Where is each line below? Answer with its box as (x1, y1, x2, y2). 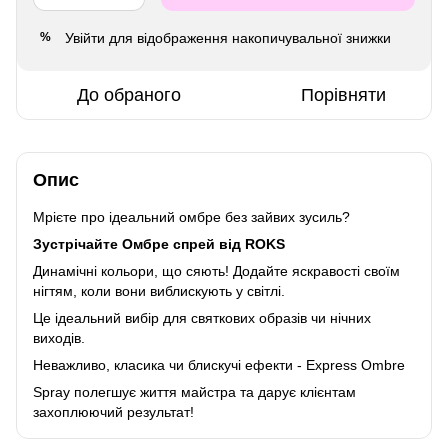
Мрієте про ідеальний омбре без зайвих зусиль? (33, 208, 350, 225)
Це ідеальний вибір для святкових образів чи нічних (33, 309, 371, 326)
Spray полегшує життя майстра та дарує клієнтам (33, 383, 356, 400)
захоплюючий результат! (33, 403, 194, 420)
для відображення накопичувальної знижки (105, 29, 391, 46)
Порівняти (301, 84, 386, 105)
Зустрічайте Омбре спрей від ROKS (33, 235, 285, 252)
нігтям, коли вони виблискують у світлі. (33, 282, 285, 299)
